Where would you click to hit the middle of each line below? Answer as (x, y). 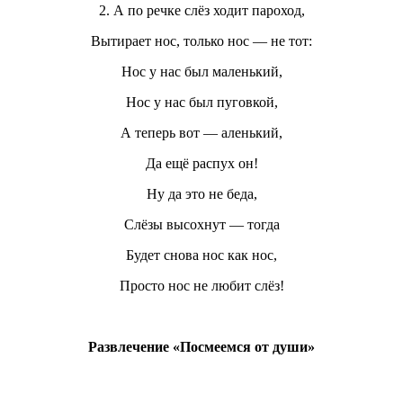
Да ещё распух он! (201, 163)
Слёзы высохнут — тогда (201, 224)
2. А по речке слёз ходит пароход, (201, 10)
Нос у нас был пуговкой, (201, 102)
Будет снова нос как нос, (201, 255)
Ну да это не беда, (201, 193)
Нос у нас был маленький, (201, 71)
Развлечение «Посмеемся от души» (201, 346)
